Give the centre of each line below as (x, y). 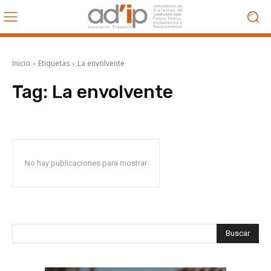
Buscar (238, 233)
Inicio (21, 63)
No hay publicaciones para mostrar (86, 163)
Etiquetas (54, 63)
